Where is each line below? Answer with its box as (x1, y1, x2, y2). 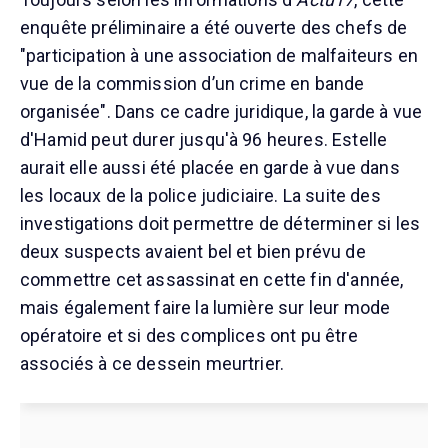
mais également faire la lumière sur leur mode (20, 296, 391, 318)
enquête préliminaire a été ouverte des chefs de (20, 16, 408, 38)
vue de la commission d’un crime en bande (20, 72, 365, 94)
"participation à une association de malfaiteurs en (20, 44, 419, 66)
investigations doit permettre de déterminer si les (20, 212, 421, 234)
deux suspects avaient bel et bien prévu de (20, 240, 366, 262)
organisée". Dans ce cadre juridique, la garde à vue (20, 100, 423, 122)
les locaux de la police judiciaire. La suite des (20, 184, 381, 206)
